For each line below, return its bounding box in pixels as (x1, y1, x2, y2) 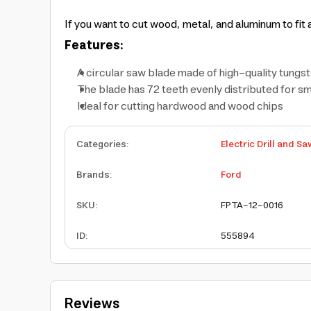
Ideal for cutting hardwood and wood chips (77, 96, 283, 116)
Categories (76, 136, 126, 153)
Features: (65, 35, 124, 57)
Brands (76, 167, 110, 183)
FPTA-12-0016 (221, 197, 283, 214)
